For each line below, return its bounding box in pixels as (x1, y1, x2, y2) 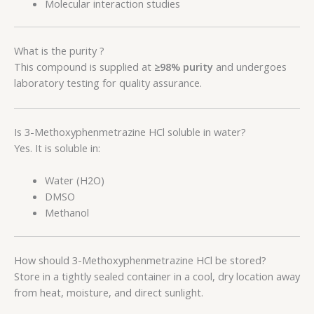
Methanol (44, 205, 89, 219)
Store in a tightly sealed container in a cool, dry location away (14, 268, 300, 283)
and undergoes (213, 60, 287, 74)
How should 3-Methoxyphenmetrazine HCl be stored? (14, 252, 266, 267)
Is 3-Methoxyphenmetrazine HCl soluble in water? (14, 124, 246, 139)
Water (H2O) (44, 172, 104, 187)
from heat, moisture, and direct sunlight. (14, 285, 203, 299)
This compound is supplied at (14, 60, 154, 74)
